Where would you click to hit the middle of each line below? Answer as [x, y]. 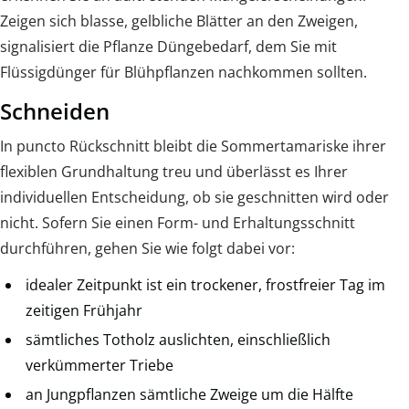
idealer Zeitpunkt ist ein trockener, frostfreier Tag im [205, 285]
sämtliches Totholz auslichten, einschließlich [178, 340]
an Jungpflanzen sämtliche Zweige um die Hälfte [189, 395]
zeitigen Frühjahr [84, 311]
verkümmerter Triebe [100, 366]
